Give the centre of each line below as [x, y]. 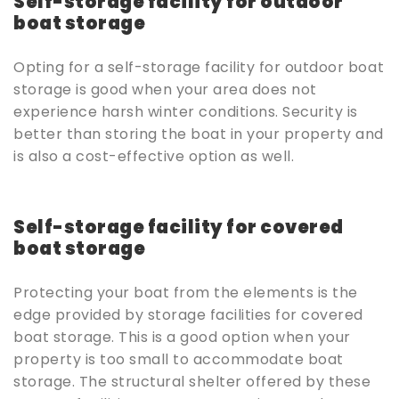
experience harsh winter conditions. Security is [186, 112]
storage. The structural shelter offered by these [192, 382]
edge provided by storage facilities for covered [188, 315]
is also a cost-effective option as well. [154, 157]
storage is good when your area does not [165, 90]
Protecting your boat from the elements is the [186, 293]
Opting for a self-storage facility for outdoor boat [199, 68]
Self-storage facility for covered [179, 228]
